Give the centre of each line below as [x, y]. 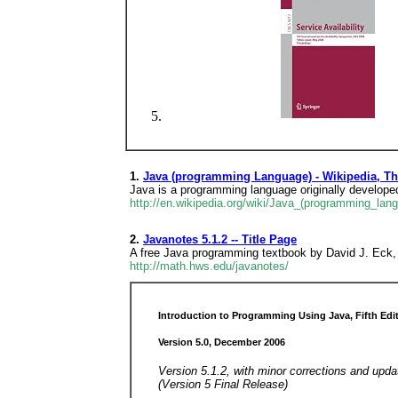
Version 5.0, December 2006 [222, 342]
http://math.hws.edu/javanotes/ [209, 266]
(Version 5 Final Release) [223, 384]
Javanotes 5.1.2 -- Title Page [220, 239]
